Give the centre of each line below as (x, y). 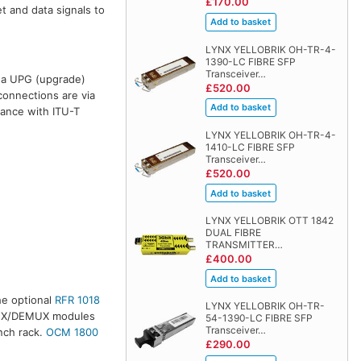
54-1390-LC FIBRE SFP (259, 318)
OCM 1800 (73, 332)
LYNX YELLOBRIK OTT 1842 (269, 220)
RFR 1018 (78, 299)
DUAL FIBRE (233, 232)
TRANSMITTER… (244, 244)
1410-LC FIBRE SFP (250, 147)
